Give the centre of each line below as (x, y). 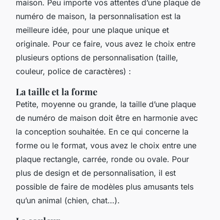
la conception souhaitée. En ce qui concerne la (102, 131)
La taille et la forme (56, 91)
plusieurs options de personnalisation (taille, (97, 57)
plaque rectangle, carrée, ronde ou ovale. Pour (102, 159)
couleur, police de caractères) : (73, 71)
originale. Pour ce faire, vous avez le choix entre (106, 43)
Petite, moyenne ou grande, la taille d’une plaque (106, 104)
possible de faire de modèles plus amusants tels (105, 186)
